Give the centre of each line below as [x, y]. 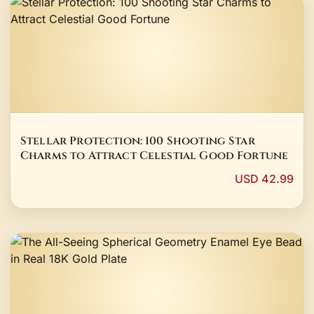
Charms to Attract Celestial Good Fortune [155, 156]
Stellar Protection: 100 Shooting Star [138, 141]
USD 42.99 [264, 179]
